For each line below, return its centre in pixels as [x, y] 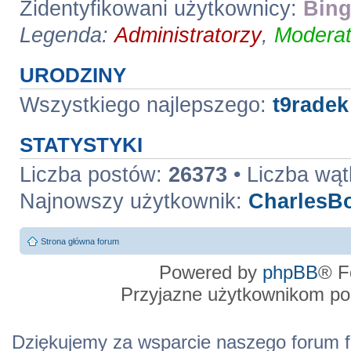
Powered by [211, 272]
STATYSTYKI [81, 145]
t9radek [310, 105]
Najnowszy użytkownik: [134, 201]
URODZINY [72, 75]
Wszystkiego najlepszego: [146, 105]
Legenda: [67, 35]
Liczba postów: [94, 174]
